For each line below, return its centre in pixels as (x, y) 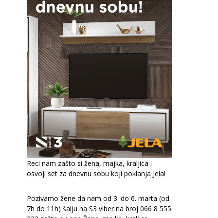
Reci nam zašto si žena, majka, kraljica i (89, 163)
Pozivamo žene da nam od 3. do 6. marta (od (98, 198)
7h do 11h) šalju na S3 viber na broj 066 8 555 (99, 208)
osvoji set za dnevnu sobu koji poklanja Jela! (97, 173)
